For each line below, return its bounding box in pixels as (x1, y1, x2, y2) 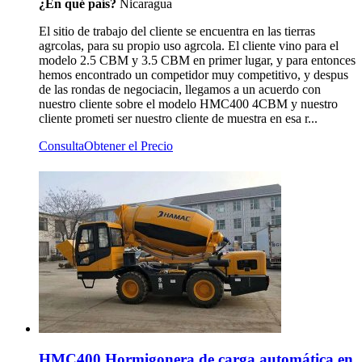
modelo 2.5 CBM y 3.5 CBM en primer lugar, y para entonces (39, 53, 356, 67)
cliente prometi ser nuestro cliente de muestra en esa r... (39, 111, 318, 125)
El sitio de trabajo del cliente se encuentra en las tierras (39, 23, 315, 38)
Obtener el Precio (84, 138, 173, 153)
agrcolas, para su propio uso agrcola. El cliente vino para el (39, 38, 339, 53)
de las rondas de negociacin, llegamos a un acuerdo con (39, 82, 321, 96)
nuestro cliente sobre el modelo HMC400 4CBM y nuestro (39, 96, 338, 111)
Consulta (39, 138, 84, 153)
